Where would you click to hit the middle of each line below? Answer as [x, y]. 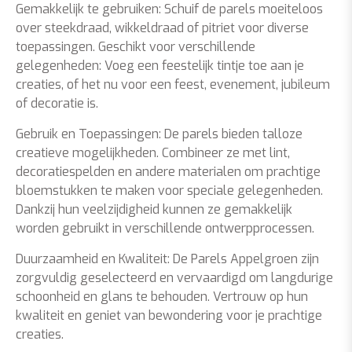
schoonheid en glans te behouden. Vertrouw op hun [162, 297]
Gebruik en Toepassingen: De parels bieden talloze [159, 134]
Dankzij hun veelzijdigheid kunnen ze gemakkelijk [154, 209]
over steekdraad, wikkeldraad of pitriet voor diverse [162, 28]
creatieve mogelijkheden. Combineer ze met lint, [153, 153]
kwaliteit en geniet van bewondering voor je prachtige [169, 315]
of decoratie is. [57, 103]
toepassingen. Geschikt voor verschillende [136, 47]
